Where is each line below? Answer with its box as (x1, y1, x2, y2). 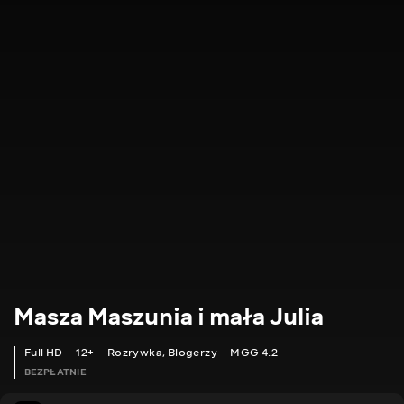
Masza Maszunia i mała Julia (14, 300, 324, 333)
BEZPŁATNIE (24, 366, 86, 379)
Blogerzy (167, 345, 218, 360)
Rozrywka (106, 345, 163, 360)
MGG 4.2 (230, 345, 279, 360)
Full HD (24, 345, 63, 360)
